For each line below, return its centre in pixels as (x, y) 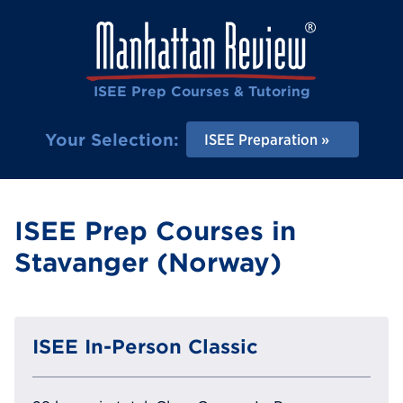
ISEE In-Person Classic (145, 346)
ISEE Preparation (260, 139)
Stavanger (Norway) (148, 263)
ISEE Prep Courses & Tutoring (201, 91)
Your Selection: (112, 139)
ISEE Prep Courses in (155, 232)
